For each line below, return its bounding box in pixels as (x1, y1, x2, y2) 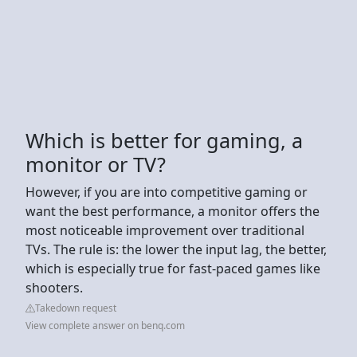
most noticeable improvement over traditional (25, 221, 304, 239)
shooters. (25, 278, 83, 296)
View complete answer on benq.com (25, 318, 185, 332)
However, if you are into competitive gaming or (25, 182, 308, 201)
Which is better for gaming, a (25, 126, 303, 154)
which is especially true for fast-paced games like (25, 259, 320, 277)
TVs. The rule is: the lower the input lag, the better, (25, 240, 327, 258)
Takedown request (35, 300, 116, 315)
